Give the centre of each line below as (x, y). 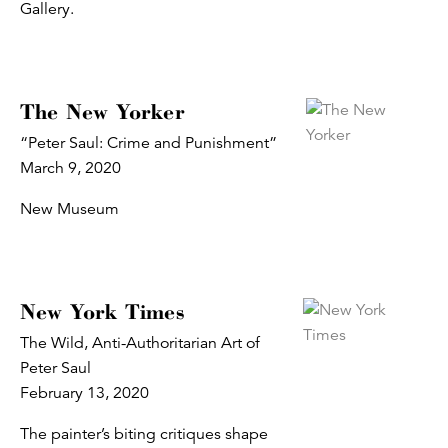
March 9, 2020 (70, 167)
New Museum (71, 208)
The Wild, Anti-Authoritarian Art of (140, 342)
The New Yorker (102, 111)
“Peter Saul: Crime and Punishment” (148, 142)
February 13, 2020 (84, 392)
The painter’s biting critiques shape (144, 433)
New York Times (102, 311)
